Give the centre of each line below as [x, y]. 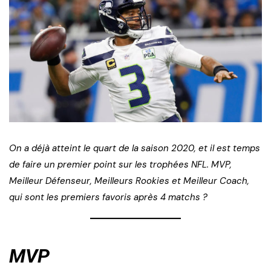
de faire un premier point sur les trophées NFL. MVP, [120, 165]
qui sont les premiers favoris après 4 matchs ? [109, 198]
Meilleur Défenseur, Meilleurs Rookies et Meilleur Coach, [129, 181]
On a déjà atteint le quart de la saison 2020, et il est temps [135, 149]
